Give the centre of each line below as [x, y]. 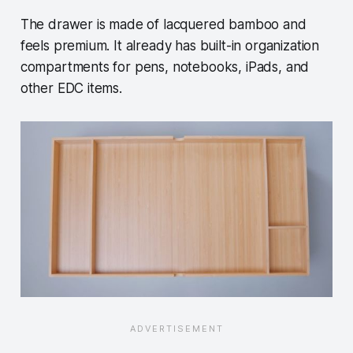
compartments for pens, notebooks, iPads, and [165, 67]
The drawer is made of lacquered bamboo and [163, 24]
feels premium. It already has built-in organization [170, 45]
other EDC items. [73, 88]
